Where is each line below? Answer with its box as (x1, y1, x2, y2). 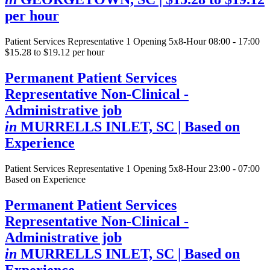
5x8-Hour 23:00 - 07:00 (169, 163, 260, 174)
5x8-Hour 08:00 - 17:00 (169, 36, 260, 47)
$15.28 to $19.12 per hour (5, 47, 104, 58)
